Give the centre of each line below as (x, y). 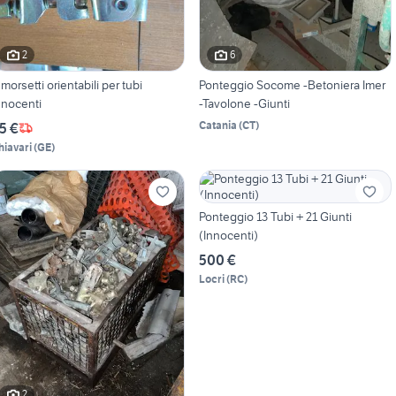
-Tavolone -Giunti (244, 103)
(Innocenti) (228, 235)
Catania (217, 125)
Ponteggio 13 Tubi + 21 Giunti (275, 216)
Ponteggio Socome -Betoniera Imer (292, 84)
